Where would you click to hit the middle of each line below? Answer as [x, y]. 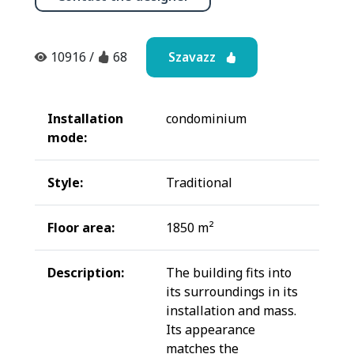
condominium [206, 118]
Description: [86, 272]
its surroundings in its [232, 291]
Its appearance [211, 329]
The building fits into [229, 272]
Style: [65, 182]
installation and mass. [231, 310]
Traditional [199, 182]
